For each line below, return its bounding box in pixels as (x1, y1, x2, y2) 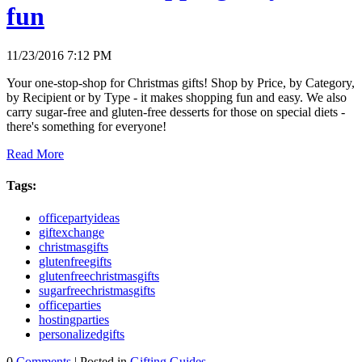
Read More (6, 147, 64, 162)
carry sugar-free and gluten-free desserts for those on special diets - (6, 105, 345, 120)
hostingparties (39, 312, 109, 326)
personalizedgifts (39, 326, 124, 341)
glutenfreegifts (39, 254, 112, 268)
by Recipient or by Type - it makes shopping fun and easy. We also (6, 90, 347, 105)
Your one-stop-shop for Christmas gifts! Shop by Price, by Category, (6, 76, 355, 90)
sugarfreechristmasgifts (39, 283, 155, 297)
